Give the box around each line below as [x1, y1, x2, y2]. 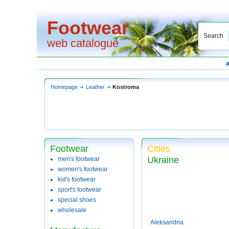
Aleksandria [150, 219, 184, 226]
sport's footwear [58, 186, 101, 193]
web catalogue [47, 37, 119, 50]
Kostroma [112, 84, 139, 90]
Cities [147, 144, 170, 154]
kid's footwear [58, 176, 96, 183]
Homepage [51, 84, 78, 90]
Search [203, 32, 223, 39]
